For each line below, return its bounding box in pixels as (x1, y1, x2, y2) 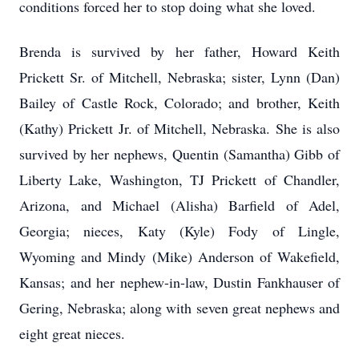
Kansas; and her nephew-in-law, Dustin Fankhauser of (19, 272, 340, 292)
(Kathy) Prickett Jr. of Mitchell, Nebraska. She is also (19, 119, 340, 138)
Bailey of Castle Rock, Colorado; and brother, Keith (19, 93, 340, 112)
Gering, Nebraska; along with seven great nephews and (19, 298, 340, 317)
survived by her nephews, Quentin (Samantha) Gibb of (19, 144, 340, 163)
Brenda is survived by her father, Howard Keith (19, 42, 340, 61)
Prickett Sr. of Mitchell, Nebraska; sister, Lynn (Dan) (19, 67, 340, 87)
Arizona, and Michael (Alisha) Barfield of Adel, (19, 196, 340, 215)
